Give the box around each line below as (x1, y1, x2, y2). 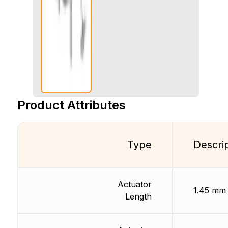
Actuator (117, 179, 152, 190)
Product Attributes (17, 98, 126, 113)
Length (125, 191, 152, 202)
